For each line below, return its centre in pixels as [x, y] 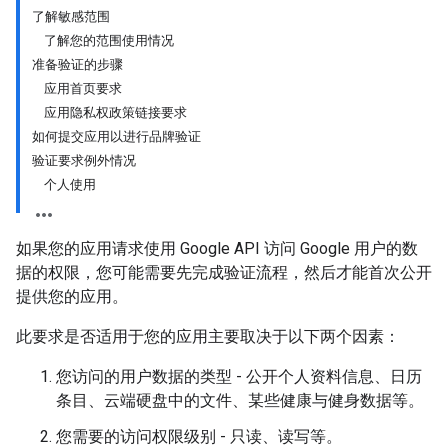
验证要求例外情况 [84, 160]
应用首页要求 [83, 88]
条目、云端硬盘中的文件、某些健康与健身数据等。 [240, 400]
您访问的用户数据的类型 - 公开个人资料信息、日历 [239, 376]
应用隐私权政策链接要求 [115, 112]
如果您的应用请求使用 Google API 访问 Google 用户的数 [217, 248]
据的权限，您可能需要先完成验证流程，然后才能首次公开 [224, 272]
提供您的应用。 [72, 296]
